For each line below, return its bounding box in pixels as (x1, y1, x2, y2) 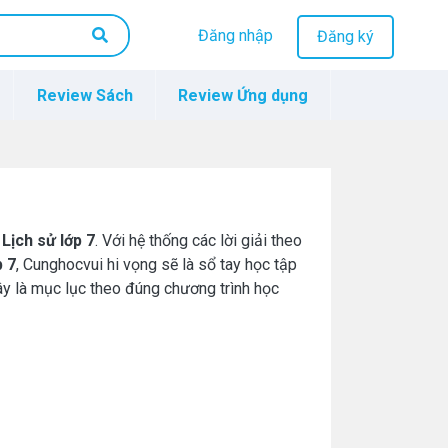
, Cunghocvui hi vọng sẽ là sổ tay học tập (16, 255, 297, 274)
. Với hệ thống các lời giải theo (95, 231, 302, 250)
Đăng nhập (197, 26, 273, 46)
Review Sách (36, 86, 133, 105)
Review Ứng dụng (177, 86, 308, 105)
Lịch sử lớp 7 (2, 231, 95, 250)
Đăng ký (316, 27, 374, 46)
